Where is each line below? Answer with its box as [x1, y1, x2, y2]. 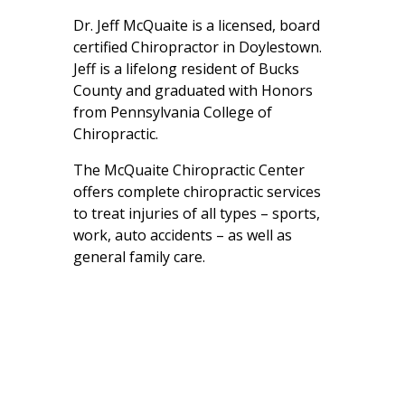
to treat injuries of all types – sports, [72, 202, 320, 223]
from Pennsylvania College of [72, 101, 272, 122]
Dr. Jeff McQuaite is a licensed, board [72, 14, 320, 35]
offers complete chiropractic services [72, 181, 321, 202]
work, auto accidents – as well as [72, 224, 292, 245]
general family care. [72, 246, 205, 267]
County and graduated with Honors [72, 80, 313, 100]
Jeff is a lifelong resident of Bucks [72, 58, 299, 79]
